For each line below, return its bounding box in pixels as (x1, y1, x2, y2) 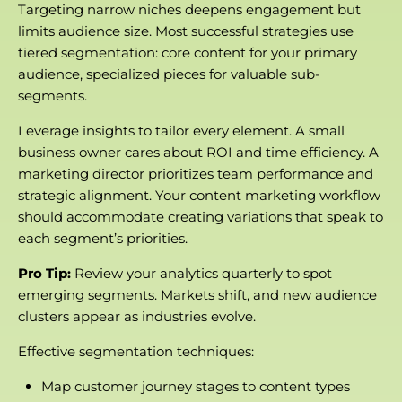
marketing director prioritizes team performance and (18, 164, 373, 182)
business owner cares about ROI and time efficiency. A (18, 143, 379, 161)
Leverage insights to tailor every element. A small (18, 121, 345, 139)
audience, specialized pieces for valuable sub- (18, 65, 320, 83)
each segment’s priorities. (18, 229, 188, 247)
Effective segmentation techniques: (18, 342, 254, 360)
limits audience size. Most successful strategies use (18, 22, 354, 39)
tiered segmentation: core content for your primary (18, 43, 357, 61)
